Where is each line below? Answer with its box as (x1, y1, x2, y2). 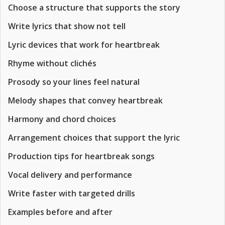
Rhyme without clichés (8, 58, 96, 69)
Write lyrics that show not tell (8, 21, 126, 32)
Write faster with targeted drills (8, 188, 135, 199)
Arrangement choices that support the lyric (8, 132, 180, 143)
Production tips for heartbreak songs (8, 151, 155, 162)
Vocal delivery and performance (8, 169, 132, 180)
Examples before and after (8, 206, 113, 217)
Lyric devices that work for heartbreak (8, 39, 160, 50)
